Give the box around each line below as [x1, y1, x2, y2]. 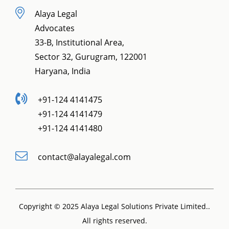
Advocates [35, 22, 75, 34]
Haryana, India [35, 65, 90, 77]
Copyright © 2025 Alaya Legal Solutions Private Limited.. [19, 201, 210, 212]
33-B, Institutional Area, [35, 37, 124, 49]
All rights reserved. [82, 216, 147, 226]
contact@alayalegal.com [38, 151, 131, 163]
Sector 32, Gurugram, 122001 [35, 51, 147, 63]
